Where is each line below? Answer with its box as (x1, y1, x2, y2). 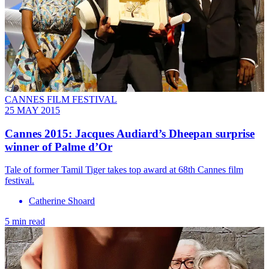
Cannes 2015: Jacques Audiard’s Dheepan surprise (5, 127, 255, 140)
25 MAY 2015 (5, 104, 60, 115)
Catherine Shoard (29, 196, 95, 207)
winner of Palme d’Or (5, 140, 112, 153)
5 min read (5, 216, 45, 227)
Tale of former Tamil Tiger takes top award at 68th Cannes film (5, 165, 243, 175)
